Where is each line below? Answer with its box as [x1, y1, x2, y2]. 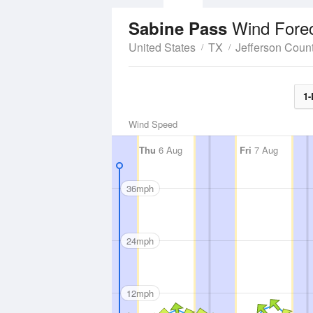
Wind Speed [129, 117, 177, 131]
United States [129, 39, 196, 55]
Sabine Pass [129, 16, 232, 40]
